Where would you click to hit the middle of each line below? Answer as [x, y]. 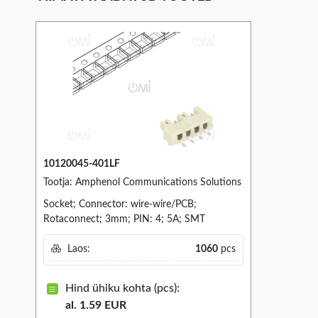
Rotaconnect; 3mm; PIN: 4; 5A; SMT [124, 220]
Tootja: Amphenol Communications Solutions [142, 183]
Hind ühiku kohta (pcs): [122, 288]
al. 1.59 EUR [95, 305]
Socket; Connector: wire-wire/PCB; [120, 205]
